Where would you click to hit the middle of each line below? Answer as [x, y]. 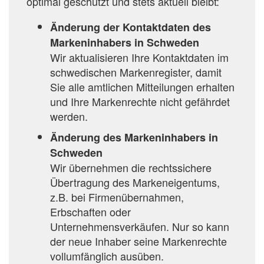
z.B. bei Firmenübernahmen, [117, 197]
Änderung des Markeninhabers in [134, 138]
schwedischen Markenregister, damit [136, 72]
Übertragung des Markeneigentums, [135, 182]
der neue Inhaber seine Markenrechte [138, 241]
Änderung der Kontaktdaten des [131, 27]
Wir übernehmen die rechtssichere [131, 168]
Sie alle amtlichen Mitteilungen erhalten [142, 87]
